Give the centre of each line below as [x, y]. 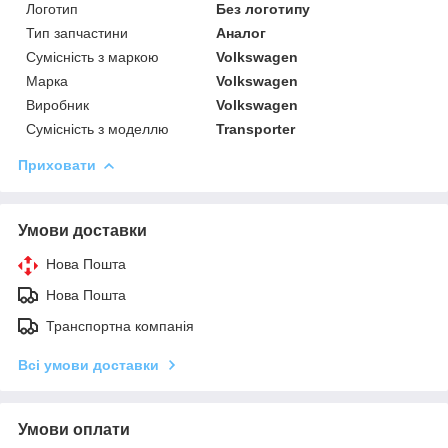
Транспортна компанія [120, 325]
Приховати [57, 164]
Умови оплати [74, 429]
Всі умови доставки [88, 364]
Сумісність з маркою [92, 56]
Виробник [57, 104]
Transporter [256, 128]
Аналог [241, 32]
